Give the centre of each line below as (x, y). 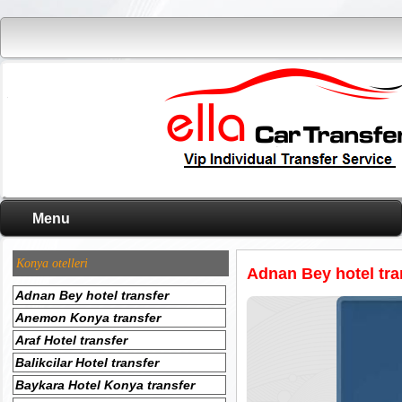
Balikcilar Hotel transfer (87, 363)
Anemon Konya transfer (88, 318)
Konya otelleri (52, 263)
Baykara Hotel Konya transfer (105, 385)
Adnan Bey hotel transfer (92, 295)
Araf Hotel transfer (71, 340)
